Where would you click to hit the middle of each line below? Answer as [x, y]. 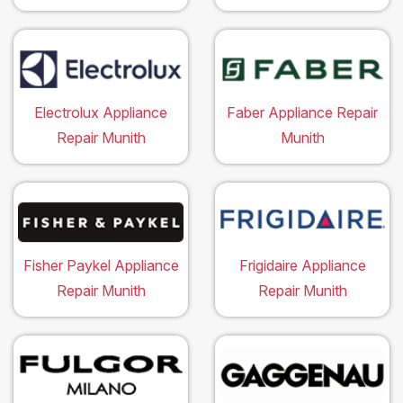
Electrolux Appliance [101, 112]
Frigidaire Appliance [302, 265]
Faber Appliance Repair [302, 112]
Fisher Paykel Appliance [101, 265]
